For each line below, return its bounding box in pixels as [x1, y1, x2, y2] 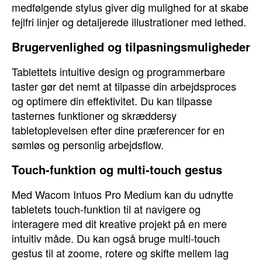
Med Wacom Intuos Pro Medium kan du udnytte [12, 187, 233, 202]
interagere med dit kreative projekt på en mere [12, 216, 227, 231]
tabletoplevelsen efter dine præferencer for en [12, 122, 225, 137]
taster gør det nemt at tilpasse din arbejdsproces [12, 78, 236, 94]
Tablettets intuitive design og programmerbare [12, 64, 225, 79]
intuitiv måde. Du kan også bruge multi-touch [12, 230, 220, 246]
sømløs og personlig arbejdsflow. [12, 137, 164, 152]
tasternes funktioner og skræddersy [12, 108, 177, 123]
